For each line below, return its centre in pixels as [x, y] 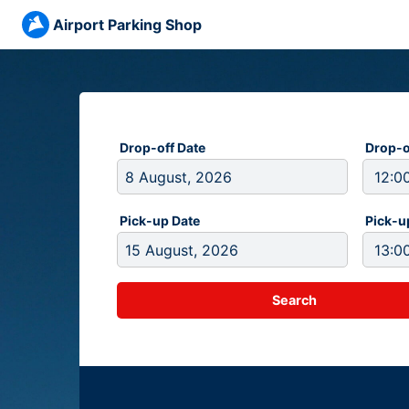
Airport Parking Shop [127, 25]
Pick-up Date [160, 220]
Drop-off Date [163, 147]
